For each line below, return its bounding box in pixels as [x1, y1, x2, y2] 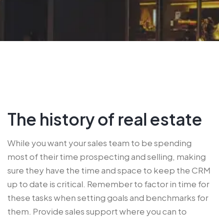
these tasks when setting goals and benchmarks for [7, 192, 208, 203]
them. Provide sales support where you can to [7, 206, 187, 217]
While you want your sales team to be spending [7, 137, 192, 149]
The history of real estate [7, 109, 202, 130]
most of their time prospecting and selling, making [7, 151, 206, 162]
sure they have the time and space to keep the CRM [7, 165, 211, 176]
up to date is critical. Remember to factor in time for [7, 178, 209, 190]
